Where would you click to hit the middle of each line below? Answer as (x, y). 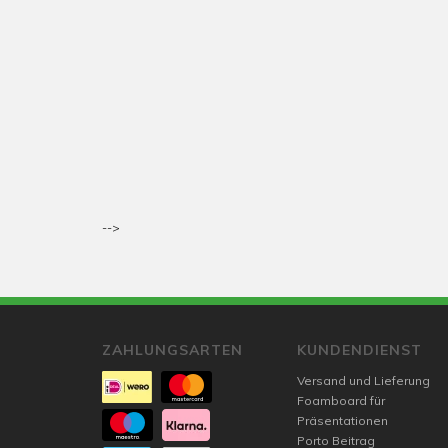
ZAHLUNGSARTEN (172, 350)
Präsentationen (342, 420)
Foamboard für (341, 400)
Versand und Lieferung (363, 380)
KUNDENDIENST (359, 350)
